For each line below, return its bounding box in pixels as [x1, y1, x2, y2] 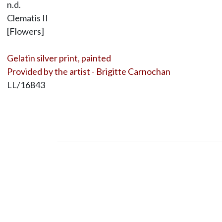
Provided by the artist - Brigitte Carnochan [6, 65, 170, 77]
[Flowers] [6, 25, 44, 37]
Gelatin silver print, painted [6, 52, 111, 63]
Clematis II [6, 12, 48, 23]
